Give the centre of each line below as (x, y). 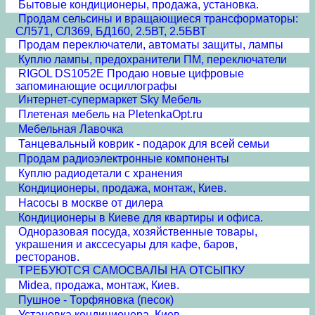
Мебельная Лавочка (71, 129)
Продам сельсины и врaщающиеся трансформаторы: (158, 19)
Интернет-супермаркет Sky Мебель (110, 99)
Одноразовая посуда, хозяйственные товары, (138, 232)
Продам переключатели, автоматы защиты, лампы (151, 45)
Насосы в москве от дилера (91, 203)
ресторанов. (47, 257)
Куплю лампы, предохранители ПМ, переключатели (153, 59)
